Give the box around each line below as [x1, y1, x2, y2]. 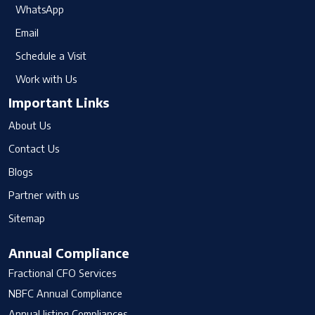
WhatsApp [15, 2, 64, 15]
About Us [8, 118, 51, 131]
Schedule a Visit [15, 49, 86, 62]
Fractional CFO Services [8, 266, 116, 279]
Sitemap [8, 211, 45, 224]
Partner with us [8, 188, 79, 201]
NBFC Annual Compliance [8, 286, 122, 300]
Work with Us [15, 72, 77, 85]
